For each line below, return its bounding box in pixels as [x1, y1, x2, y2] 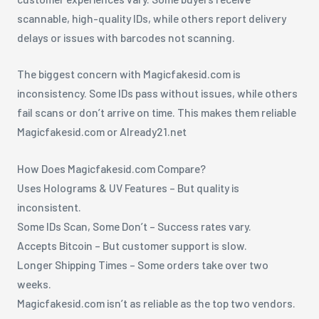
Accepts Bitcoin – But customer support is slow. [16, 239, 247, 253]
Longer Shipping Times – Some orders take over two [16, 258, 268, 272]
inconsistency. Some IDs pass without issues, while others [16, 86, 298, 100]
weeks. [16, 277, 51, 291]
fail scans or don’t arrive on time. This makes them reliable [16, 105, 296, 120]
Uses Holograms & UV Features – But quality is [16, 181, 239, 195]
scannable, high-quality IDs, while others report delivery [16, 11, 286, 25]
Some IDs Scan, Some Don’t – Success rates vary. [16, 219, 251, 234]
